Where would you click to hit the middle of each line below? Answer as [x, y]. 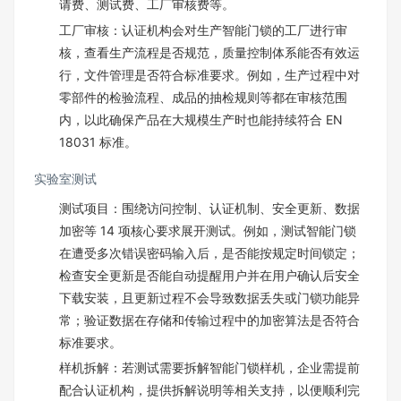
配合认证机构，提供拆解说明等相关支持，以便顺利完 [209, 390]
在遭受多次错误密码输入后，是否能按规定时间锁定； [209, 252]
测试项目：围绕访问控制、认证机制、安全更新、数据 [209, 208]
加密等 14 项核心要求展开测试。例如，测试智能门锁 [208, 230]
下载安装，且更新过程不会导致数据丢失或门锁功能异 [209, 297]
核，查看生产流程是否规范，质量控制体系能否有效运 [209, 52]
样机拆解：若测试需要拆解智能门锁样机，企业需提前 [209, 367]
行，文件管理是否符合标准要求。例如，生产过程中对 [209, 74]
